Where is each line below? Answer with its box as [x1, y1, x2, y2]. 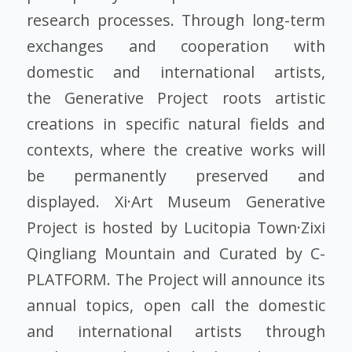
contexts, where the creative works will [26, 139, 326, 161]
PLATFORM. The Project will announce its [26, 269, 326, 291]
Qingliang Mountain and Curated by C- [26, 243, 326, 265]
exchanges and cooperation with [26, 35, 326, 57]
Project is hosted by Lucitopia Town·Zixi [26, 217, 326, 239]
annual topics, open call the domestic [26, 295, 326, 317]
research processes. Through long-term [26, 9, 326, 31]
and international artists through [26, 321, 326, 343]
